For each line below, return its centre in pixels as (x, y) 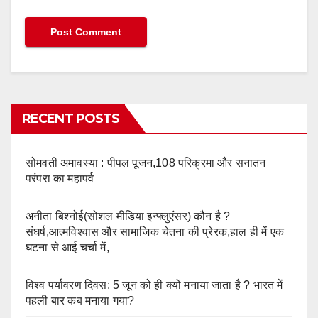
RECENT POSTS (71, 119)
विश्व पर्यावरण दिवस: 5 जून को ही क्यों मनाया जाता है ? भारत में (154, 285)
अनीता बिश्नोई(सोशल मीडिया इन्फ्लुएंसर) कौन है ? (128, 216)
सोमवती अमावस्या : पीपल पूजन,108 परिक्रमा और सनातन (146, 163)
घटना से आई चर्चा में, (67, 248)
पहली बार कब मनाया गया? (80, 301)
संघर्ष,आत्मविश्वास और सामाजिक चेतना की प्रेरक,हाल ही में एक (155, 232)
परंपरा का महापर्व (60, 179)
